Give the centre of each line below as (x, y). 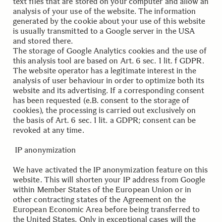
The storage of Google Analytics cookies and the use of (110, 51)
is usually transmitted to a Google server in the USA (104, 31)
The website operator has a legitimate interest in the (105, 71)
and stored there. (43, 41)
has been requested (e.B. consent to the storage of (101, 100)
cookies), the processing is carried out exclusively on (105, 110)
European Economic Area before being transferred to (106, 209)
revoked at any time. (49, 130)
